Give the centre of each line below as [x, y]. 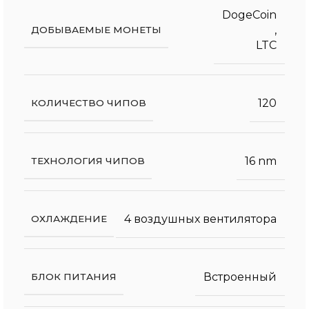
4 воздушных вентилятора [200, 219]
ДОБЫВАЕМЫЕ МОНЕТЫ [96, 29]
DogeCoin [249, 14]
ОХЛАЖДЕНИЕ [69, 218]
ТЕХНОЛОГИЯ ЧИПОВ [88, 160]
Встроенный [240, 277]
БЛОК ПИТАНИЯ [74, 276]
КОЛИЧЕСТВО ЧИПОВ [89, 102]
